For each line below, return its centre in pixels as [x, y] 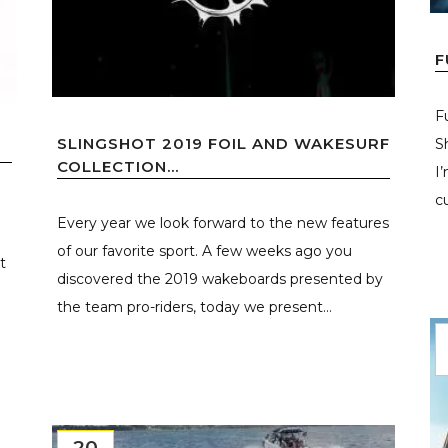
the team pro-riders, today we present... [194, 306]
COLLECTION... [118, 166]
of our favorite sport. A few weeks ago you [204, 250]
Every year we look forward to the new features [223, 222]
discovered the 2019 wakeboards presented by [220, 278]
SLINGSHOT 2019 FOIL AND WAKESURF [223, 143]
